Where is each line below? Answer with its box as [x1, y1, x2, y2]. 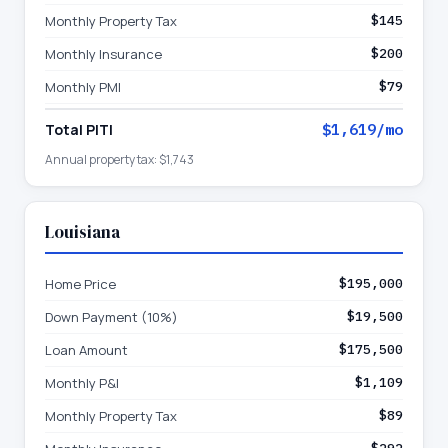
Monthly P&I [45, 374, 119, 392]
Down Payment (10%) [45, 308, 178, 326]
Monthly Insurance [45, 45, 162, 63]
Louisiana [45, 220, 120, 244]
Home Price [45, 275, 116, 293]
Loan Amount [45, 341, 128, 359]
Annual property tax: [45, 151, 159, 168]
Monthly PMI [45, 78, 121, 96]
